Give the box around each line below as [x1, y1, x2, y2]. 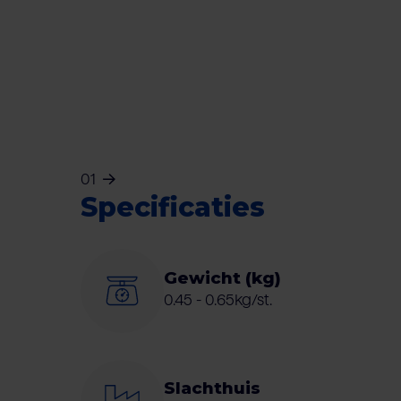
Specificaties [80, 191, 265, 225]
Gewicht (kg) [164, 267, 282, 288]
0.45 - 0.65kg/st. [164, 290, 273, 309]
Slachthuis [164, 378, 261, 399]
